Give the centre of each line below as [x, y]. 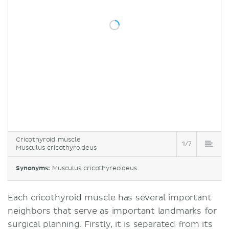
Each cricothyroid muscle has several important [110, 198]
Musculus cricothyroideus [56, 148]
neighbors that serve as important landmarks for [112, 211]
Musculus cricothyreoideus [95, 168]
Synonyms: [34, 168]
